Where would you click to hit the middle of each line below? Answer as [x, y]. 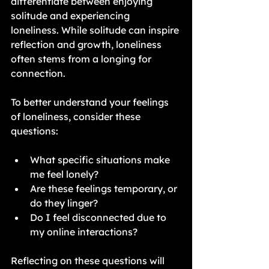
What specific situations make [101, 160]
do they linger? [64, 203]
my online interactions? [84, 232]
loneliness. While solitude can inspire [96, 30]
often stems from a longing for [82, 59]
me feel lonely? [64, 174]
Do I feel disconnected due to [99, 217]
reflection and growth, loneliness [87, 44]
